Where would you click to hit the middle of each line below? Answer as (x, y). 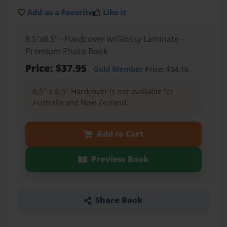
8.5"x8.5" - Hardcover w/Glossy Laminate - (104, 39)
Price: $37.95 (57, 68)
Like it (115, 12)
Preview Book (120, 159)
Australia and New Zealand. (80, 103)
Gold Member (118, 69)
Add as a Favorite (61, 12)
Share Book (119, 200)
